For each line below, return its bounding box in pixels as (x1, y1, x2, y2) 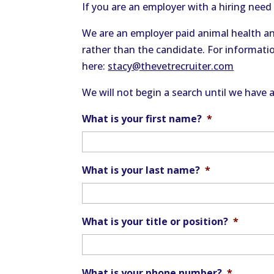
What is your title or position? (82, 214, 229, 228)
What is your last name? (82, 163, 201, 177)
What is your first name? (82, 111, 202, 125)
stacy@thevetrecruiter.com (108, 59, 234, 73)
